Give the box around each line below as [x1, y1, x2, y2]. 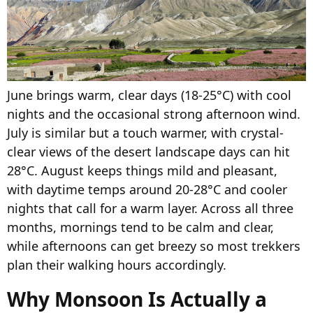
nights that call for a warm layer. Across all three [7, 200, 293, 217]
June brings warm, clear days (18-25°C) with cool [7, 87, 291, 104]
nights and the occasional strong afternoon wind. [7, 105, 300, 123]
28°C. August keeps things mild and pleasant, [7, 162, 277, 180]
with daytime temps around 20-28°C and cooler [7, 181, 287, 198]
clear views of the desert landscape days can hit [7, 143, 290, 161]
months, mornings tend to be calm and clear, [7, 219, 274, 236]
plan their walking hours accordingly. [7, 256, 226, 274]
